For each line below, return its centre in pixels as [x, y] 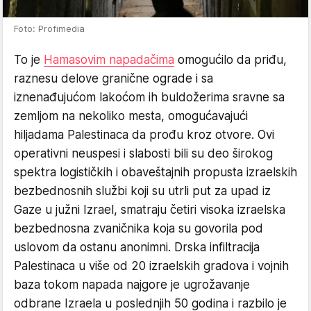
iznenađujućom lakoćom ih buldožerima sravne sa [149, 97]
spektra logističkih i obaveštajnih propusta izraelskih [155, 172]
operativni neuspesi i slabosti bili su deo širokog [143, 153]
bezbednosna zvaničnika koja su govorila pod [138, 228]
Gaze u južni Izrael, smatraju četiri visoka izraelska [150, 209]
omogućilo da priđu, [230, 59]
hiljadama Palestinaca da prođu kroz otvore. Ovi [144, 134]
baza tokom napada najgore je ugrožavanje [132, 284]
